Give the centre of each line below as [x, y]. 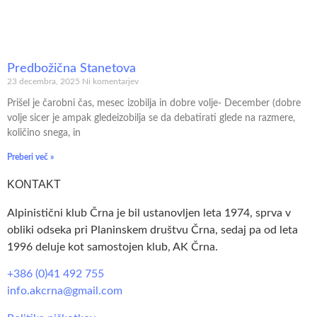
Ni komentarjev [110, 81]
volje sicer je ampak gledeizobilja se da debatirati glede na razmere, [151, 118]
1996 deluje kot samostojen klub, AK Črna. [113, 247]
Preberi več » [30, 157]
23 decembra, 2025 [45, 81]
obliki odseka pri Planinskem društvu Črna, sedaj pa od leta [152, 230]
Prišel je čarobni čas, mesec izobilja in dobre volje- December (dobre [154, 103]
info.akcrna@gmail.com [65, 291]
